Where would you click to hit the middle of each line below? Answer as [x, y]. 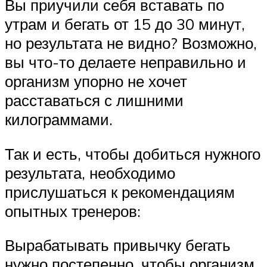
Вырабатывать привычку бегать [118, 245]
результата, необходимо [90, 173]
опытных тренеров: [73, 211]
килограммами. [59, 119]
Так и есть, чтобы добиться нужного [133, 153]
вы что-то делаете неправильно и [125, 62]
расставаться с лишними [94, 100]
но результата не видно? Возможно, [131, 43]
